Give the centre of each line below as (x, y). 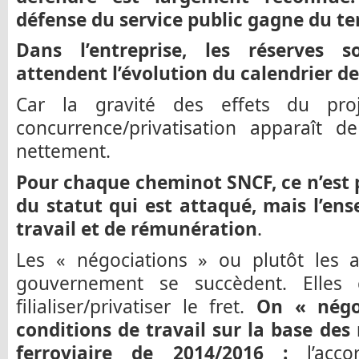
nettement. (63, 151)
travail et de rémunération (137, 228)
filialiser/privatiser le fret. (136, 306)
